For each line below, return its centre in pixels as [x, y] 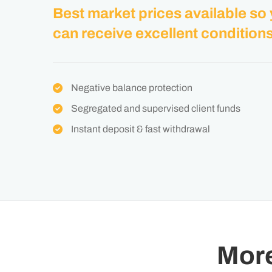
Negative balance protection [132, 88]
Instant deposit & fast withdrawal [141, 129]
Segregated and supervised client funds [156, 108]
